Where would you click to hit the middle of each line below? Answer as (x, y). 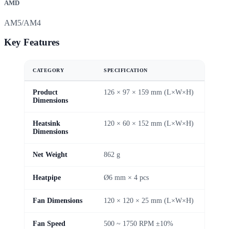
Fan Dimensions (58, 201)
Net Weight (50, 155)
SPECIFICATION (126, 71)
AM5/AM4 (22, 22)
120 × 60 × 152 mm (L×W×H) (149, 124)
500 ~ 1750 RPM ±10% (139, 224)
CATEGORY (49, 71)
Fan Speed (49, 224)
